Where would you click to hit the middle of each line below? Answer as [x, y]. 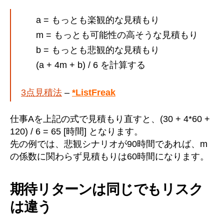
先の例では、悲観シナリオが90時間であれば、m [109, 144]
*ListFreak [94, 92]
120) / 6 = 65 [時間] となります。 [76, 131]
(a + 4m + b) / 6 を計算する [91, 65]
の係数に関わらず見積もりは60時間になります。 [109, 156]
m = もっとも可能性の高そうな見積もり [117, 35]
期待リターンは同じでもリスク [106, 189]
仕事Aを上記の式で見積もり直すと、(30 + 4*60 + [110, 119]
